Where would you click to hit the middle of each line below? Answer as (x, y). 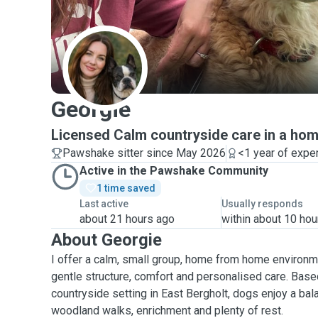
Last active (104, 204)
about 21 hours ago (127, 219)
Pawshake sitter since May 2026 (144, 153)
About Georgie (106, 240)
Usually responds (263, 204)
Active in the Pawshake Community (174, 171)
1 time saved (126, 188)
